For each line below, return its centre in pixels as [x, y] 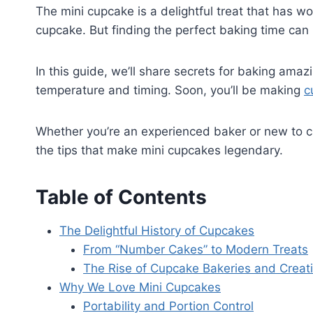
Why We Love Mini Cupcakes [140, 287]
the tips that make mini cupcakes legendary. [159, 151]
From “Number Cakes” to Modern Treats [196, 250]
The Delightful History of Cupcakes [157, 231]
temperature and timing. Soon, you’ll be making [170, 90]
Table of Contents [121, 197]
